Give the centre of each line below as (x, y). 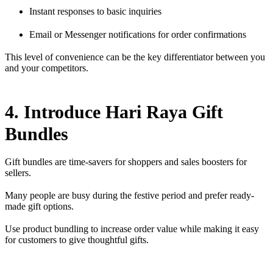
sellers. (19, 172)
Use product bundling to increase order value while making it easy (132, 229)
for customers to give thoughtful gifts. (77, 240)
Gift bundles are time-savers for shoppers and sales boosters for (126, 161)
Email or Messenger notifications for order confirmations (138, 34)
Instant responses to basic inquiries (95, 12)
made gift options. (41, 206)
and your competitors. (47, 68)
